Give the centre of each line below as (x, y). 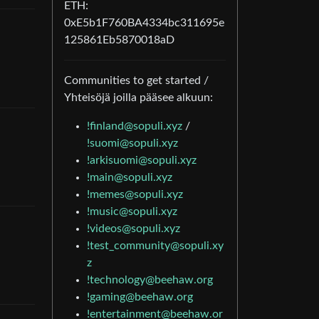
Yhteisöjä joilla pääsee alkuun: (138, 98)
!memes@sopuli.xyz (135, 195)
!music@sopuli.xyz (132, 212)
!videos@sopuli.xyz (134, 229)
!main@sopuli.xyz (130, 178)
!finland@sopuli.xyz (135, 126)
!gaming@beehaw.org (140, 297)
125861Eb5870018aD (119, 40)
